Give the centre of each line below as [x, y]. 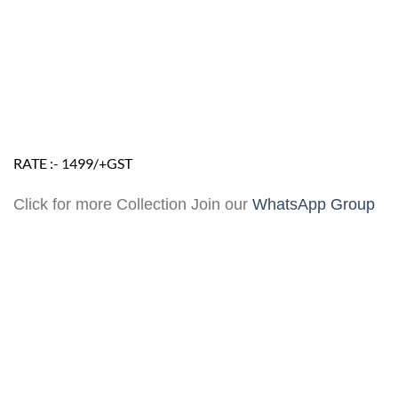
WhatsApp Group [314, 205]
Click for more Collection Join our [133, 205]
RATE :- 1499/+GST [73, 163]
